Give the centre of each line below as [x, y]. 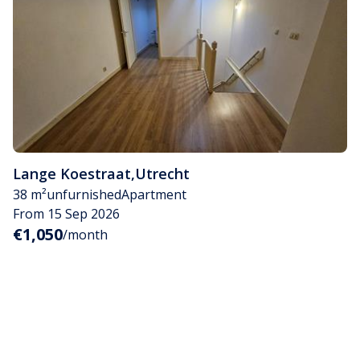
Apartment [154, 194]
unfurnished [84, 194]
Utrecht [162, 173]
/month [85, 234]
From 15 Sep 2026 [66, 213]
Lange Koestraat [72, 173]
